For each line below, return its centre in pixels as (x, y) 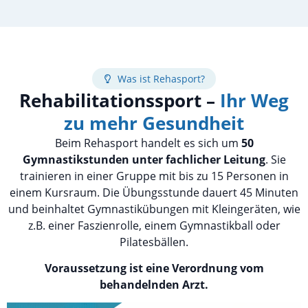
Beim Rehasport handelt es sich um (148, 143)
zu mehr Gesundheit (154, 123)
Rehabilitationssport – (117, 100)
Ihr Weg (252, 100)
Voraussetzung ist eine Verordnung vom (154, 268)
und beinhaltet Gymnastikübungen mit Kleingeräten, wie (154, 209)
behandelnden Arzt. (154, 285)
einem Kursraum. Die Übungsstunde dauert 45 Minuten (154, 192)
